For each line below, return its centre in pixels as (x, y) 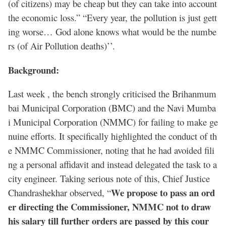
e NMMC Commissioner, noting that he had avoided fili (111, 150)
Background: (34, 70)
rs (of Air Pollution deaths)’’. (62, 46)
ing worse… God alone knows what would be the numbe (112, 32)
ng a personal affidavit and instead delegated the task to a (112, 164)
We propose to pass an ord (163, 193)
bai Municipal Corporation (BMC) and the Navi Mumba (112, 108)
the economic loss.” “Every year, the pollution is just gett (112, 18)
